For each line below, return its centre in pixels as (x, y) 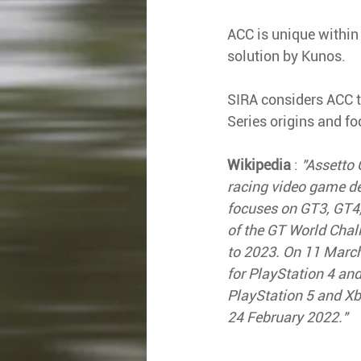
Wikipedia (259, 164)
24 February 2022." (287, 317)
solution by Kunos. (286, 56)
